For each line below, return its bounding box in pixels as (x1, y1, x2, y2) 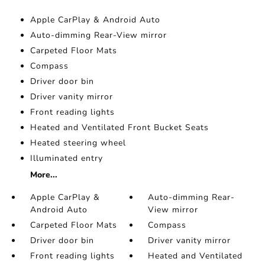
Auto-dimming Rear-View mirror (30, 30, 167, 41)
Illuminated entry (30, 153, 103, 164)
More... (30, 169, 57, 181)
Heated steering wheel (30, 137, 126, 149)
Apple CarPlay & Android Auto (30, 14, 160, 26)
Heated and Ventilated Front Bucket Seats (30, 122, 209, 134)
